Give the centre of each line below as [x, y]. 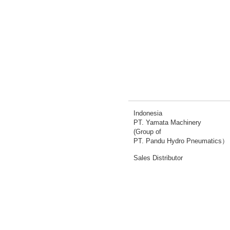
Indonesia [148, 113]
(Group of [147, 132]
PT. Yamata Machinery [167, 122]
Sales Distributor [158, 158]
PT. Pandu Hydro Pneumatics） [181, 141]
